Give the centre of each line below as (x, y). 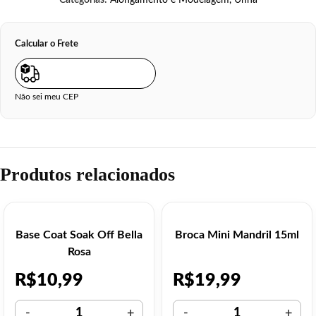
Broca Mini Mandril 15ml (237, 235)
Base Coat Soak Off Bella (79, 235)
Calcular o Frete (47, 44)
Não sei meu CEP (47, 97)
